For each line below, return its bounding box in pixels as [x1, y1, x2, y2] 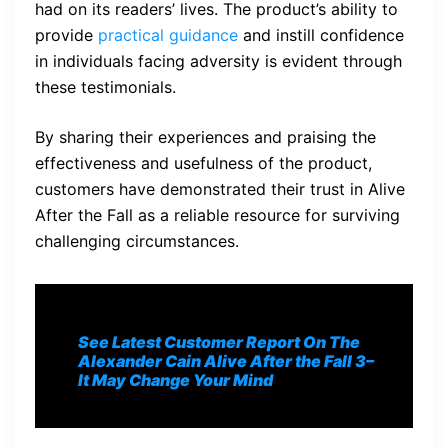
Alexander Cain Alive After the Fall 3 [78, 351, 366, 372]
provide [35, 25, 98, 46]
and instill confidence [238, 25, 404, 46]
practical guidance [98, 25, 238, 46]
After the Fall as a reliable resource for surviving [35, 205, 400, 226]
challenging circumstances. [35, 231, 239, 252]
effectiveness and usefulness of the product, [35, 153, 372, 174]
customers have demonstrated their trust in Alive [35, 179, 405, 200]
